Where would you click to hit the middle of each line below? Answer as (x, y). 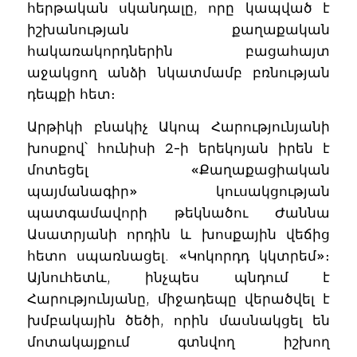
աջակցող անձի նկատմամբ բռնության (178, 72)
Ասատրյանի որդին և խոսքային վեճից (178, 235)
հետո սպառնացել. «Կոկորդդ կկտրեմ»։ (178, 256)
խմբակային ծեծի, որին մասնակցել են (178, 321)
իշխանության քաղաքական (178, 29)
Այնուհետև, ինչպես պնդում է (178, 278)
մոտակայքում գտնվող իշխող (178, 342)
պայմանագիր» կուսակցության (178, 192)
